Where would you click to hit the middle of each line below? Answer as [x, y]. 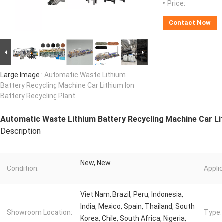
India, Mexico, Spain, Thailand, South [138, 206]
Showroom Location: [40, 212]
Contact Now [190, 23]
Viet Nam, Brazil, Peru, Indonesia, [132, 194]
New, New [95, 163]
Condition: [23, 169]
